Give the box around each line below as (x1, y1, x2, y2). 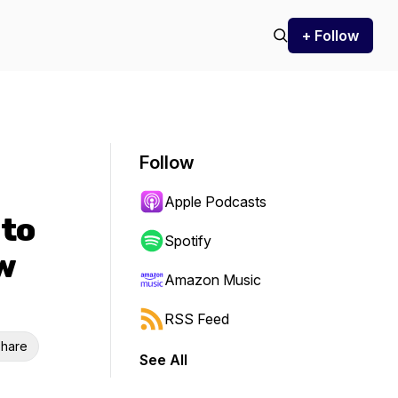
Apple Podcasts (164, 193, 267, 211)
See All (139, 351, 187, 369)
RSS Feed (164, 310, 229, 328)
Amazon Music (164, 271, 261, 289)
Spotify (164, 232, 211, 250)
